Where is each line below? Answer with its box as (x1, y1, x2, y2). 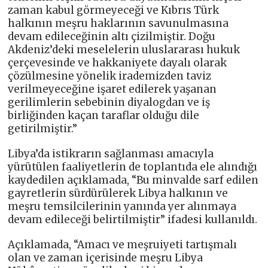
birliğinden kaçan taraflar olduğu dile (8, 108, 200, 122)
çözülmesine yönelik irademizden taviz (8, 69, 212, 83)
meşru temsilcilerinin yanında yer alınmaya (8, 199, 237, 213)
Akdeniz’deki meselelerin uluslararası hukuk (8, 42, 240, 56)
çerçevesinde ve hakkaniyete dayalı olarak (8, 56, 227, 69)
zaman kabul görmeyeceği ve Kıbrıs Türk (8, 3, 220, 17)
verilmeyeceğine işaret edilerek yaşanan (8, 82, 217, 96)
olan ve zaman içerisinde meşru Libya (8, 251, 203, 264)
